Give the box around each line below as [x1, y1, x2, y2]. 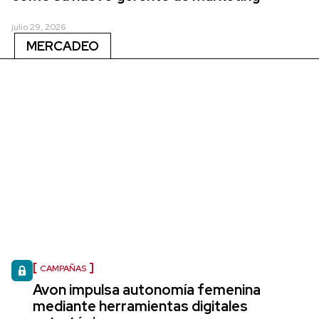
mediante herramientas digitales [33, 296, 248, 315]
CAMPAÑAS [40, 262, 86, 274]
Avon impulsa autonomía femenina [33, 280, 261, 299]
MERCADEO [26, 37, 99, 54]
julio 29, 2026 [11, 21, 66, 33]
